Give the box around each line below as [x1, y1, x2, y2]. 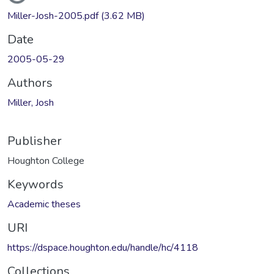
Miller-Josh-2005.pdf [7, 9, 101, 23]
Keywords [7, 176, 64, 193]
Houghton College [7, 154, 84, 168]
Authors [7, 74, 53, 91]
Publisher [7, 132, 62, 149]
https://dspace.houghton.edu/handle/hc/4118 [7, 240, 198, 254]
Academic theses [7, 197, 81, 211]
